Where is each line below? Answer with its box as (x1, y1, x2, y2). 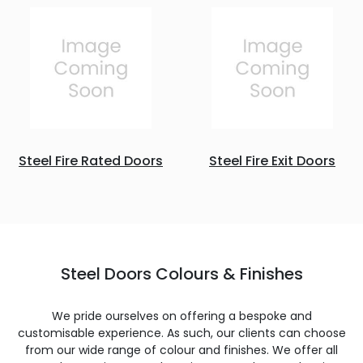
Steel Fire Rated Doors (19, 152, 163, 170)
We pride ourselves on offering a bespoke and (51, 308, 312, 324)
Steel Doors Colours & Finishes (60, 263, 303, 285)
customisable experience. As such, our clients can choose (17, 325, 346, 341)
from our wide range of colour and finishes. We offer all (25, 342, 338, 358)
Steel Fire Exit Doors (209, 152, 335, 170)
